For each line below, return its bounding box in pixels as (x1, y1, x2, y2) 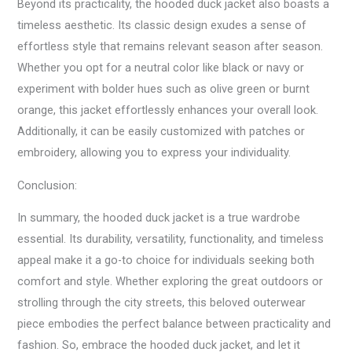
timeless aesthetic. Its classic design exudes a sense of (17, 18, 307, 33)
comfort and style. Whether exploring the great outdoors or (17, 274, 324, 289)
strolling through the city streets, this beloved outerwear (17, 295, 306, 310)
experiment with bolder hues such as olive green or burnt (17, 82, 310, 97)
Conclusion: (17, 178, 78, 192)
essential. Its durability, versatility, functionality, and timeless (17, 232, 324, 247)
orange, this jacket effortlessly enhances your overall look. (17, 103, 319, 118)
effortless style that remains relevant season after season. (17, 39, 324, 54)
